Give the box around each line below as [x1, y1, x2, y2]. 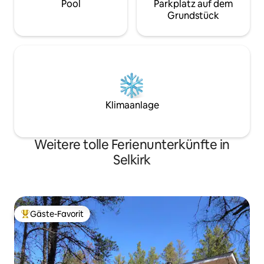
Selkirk [113, 151, 151, 169]
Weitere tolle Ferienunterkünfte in [34, 136, 230, 154]
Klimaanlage [105, 99, 159, 112]
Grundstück [167, 9, 219, 22]
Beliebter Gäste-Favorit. [21, 213, 112, 225]
